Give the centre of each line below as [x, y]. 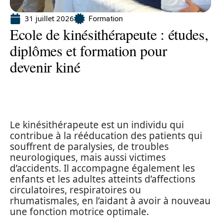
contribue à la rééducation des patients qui [106, 136]
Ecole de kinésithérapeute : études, [109, 34]
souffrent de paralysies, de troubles [89, 147]
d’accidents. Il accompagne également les [102, 168]
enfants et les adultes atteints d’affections [103, 179]
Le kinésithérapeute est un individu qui [97, 125]
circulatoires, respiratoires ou [75, 190]
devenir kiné [45, 67]
